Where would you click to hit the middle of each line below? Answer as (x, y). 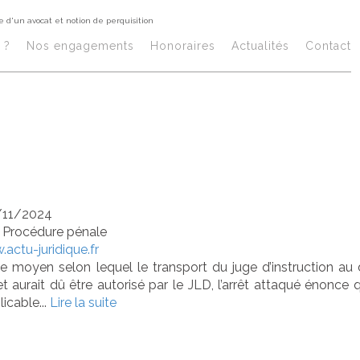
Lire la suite (83, 303)
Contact (328, 46)
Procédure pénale (55, 232)
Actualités (260, 46)
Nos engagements (80, 46)
